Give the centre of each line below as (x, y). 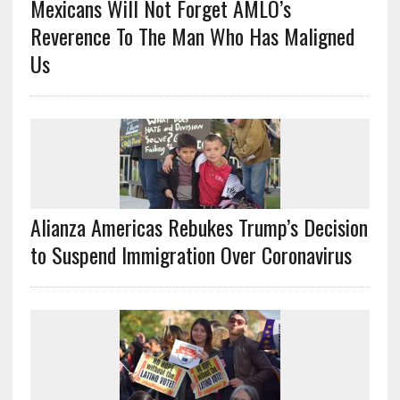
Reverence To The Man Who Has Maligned (192, 35)
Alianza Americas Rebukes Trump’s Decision (199, 226)
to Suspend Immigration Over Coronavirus (193, 254)
